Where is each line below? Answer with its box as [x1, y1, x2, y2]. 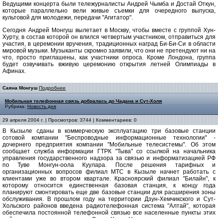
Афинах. [2, 68, 26, 75]
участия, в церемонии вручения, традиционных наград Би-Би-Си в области [2, 40, 216, 48]
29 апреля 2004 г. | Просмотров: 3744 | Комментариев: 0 [2, 117, 137, 123]
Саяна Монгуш [2, 85, 37, 91]
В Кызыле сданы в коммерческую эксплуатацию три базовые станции [2, 127, 216, 135]
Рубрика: [5, 104, 27, 109]
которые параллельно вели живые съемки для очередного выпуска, [2, 7, 216, 15]
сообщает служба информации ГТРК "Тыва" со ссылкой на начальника [2, 148, 216, 155]
